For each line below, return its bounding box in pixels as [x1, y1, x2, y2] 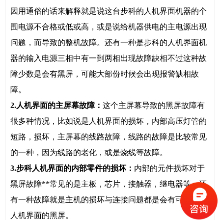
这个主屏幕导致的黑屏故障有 [103, 101, 205, 110]
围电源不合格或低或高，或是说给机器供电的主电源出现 [10, 23, 207, 31]
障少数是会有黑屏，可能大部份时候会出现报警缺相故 [10, 70, 199, 78]
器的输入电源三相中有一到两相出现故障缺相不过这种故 [10, 54, 207, 62]
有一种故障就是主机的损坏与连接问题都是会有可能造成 [10, 195, 207, 204]
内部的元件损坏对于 [134, 164, 205, 172]
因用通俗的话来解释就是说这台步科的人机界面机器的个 [10, 7, 207, 15]
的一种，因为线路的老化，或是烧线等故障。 [10, 148, 167, 157]
